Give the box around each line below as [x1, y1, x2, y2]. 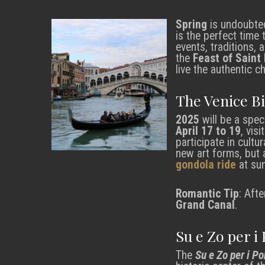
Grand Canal [176, 198, 235, 212]
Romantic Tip [176, 186, 239, 201]
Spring [176, 17, 207, 31]
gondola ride [176, 158, 236, 172]
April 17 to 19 [176, 124, 241, 138]
